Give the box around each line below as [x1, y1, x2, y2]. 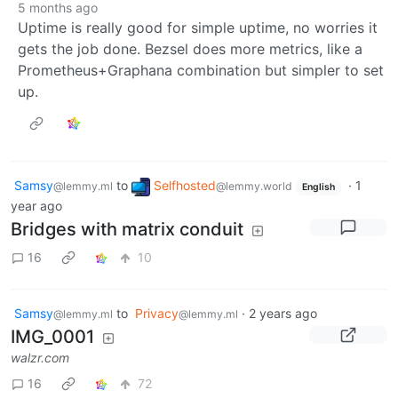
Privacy [135, 305, 179, 321]
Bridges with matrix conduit [11, 218, 243, 240]
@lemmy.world [216, 179, 292, 194]
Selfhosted [154, 178, 216, 194]
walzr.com [11, 349, 69, 365]
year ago [11, 197, 62, 213]
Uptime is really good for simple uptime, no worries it [18, 19, 378, 37]
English [301, 181, 335, 194]
